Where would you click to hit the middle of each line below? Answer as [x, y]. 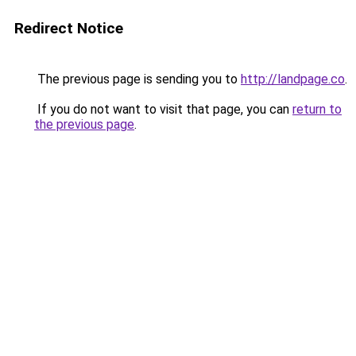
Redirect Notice [69, 28]
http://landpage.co [293, 79]
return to [317, 109]
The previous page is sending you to [137, 79]
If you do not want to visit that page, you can [163, 109]
